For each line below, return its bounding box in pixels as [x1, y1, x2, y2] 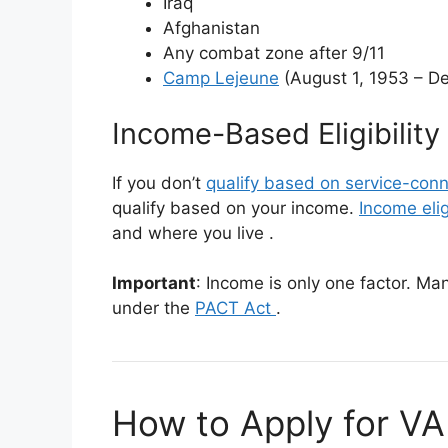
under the [112, 298, 195, 318]
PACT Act [195, 298, 276, 318]
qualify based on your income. [112, 197, 359, 218]
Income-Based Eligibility [112, 115, 440, 151]
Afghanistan [163, 18, 260, 38]
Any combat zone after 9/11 [163, 43, 385, 63]
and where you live [112, 222, 269, 243]
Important [112, 273, 196, 293]
